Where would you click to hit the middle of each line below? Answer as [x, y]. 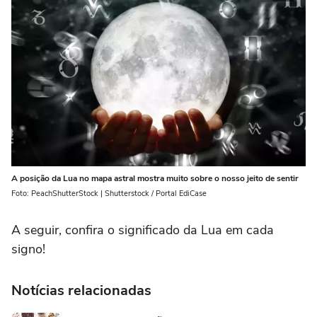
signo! [28, 249]
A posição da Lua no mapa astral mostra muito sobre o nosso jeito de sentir [155, 179]
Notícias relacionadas [81, 291]
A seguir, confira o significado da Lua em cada [143, 230]
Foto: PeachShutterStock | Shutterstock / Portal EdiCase [109, 194]
